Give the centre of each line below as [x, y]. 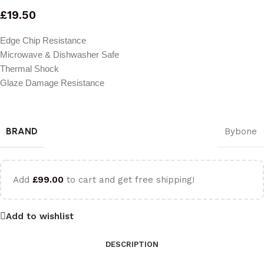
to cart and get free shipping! [129, 180]
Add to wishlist [40, 216]
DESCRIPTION [132, 244]
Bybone [241, 131]
